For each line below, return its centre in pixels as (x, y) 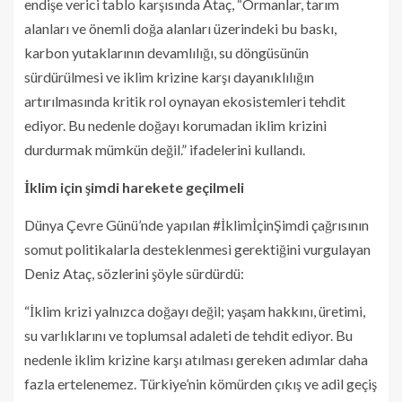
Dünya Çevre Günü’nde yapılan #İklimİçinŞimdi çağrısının (197, 224)
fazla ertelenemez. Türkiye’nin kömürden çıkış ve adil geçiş (201, 383)
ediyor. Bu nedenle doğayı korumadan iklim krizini (175, 125)
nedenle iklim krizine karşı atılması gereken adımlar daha (196, 359)
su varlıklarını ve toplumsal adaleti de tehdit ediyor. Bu (188, 335)
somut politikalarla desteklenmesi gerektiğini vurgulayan (197, 249)
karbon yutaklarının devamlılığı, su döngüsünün (166, 52)
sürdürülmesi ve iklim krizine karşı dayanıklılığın (169, 76)
